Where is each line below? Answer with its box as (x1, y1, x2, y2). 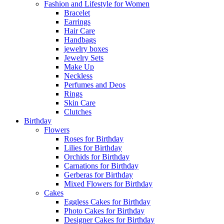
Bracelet (64, 8, 90, 17)
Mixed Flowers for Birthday (64, 179, 152, 188)
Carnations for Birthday (64, 161, 138, 170)
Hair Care (64, 26, 95, 35)
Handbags (64, 35, 96, 44)
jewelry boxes (64, 44, 108, 53)
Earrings (64, 17, 90, 26)
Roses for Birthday (64, 134, 123, 143)
